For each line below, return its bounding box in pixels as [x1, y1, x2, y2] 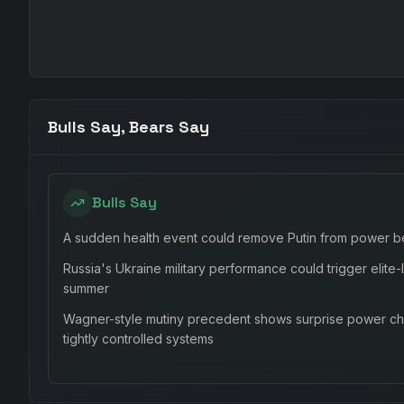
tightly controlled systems [63, 331, 214, 346]
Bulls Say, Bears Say [48, 116, 209, 137]
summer [63, 280, 109, 296]
